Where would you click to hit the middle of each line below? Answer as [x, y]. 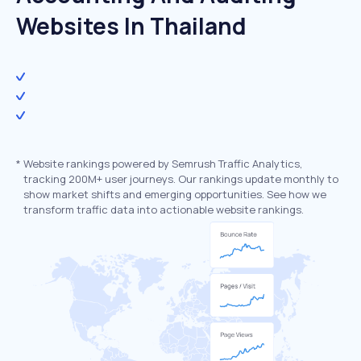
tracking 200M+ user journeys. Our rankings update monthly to [181, 179]
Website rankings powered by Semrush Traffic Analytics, [163, 164]
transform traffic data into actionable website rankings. [164, 210]
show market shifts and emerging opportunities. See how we [175, 194]
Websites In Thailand [131, 26]
